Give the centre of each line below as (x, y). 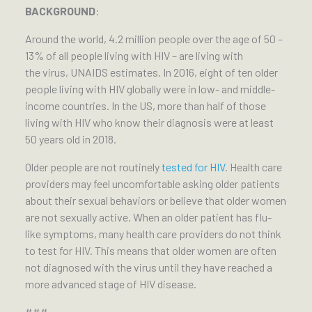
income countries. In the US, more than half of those (146, 106)
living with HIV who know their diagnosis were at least (149, 123)
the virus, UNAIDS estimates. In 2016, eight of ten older (151, 72)
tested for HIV (193, 167)
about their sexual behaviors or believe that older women (156, 201)
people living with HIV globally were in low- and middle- (150, 89)
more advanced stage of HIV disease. (111, 284)
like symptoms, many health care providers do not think (153, 234)
